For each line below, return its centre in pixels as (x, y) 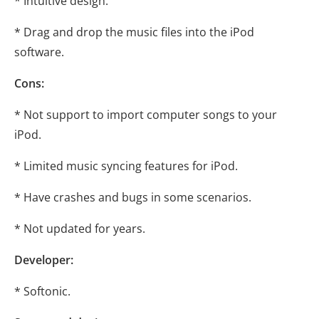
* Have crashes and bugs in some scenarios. (133, 197)
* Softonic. (42, 291)
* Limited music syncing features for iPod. (126, 166)
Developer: (44, 260)
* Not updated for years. (80, 228)
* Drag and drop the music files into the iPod (134, 32)
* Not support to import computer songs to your (146, 114)
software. (39, 52)
